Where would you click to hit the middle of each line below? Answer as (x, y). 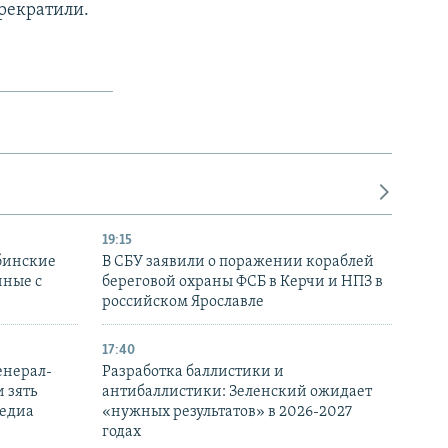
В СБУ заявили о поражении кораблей (238, 261)
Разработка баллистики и (193, 371)
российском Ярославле (183, 301)
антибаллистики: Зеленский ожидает (237, 391)
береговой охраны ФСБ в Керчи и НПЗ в (242, 281)
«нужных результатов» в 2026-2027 (227, 411)
